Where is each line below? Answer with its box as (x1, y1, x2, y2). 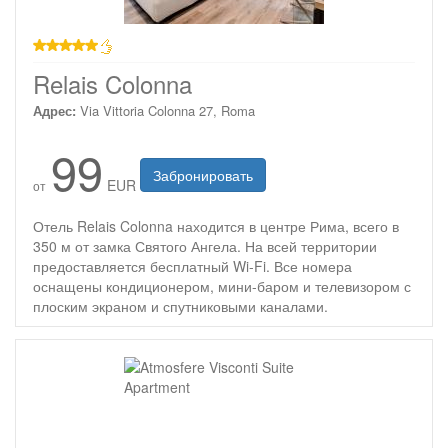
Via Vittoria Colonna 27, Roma (80, 101, 255, 120)
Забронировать (153, 165, 253, 185)
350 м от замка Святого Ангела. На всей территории (33, 236, 377, 256)
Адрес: (33, 101, 76, 120)
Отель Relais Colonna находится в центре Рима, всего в (33, 216, 399, 236)
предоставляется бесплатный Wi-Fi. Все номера (33, 256, 352, 276)
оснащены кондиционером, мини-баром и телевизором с (33, 276, 411, 296)
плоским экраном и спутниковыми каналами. (33, 296, 328, 316)
